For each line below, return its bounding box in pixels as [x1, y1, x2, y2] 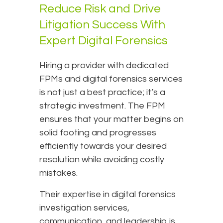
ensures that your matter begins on [39, 114, 184, 124]
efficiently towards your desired [39, 141, 167, 151]
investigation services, [39, 203, 129, 213]
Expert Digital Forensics [39, 34, 168, 47]
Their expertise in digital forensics [39, 190, 176, 200]
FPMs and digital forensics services [39, 74, 183, 84]
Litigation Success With [39, 18, 165, 31]
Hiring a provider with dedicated [39, 61, 169, 71]
